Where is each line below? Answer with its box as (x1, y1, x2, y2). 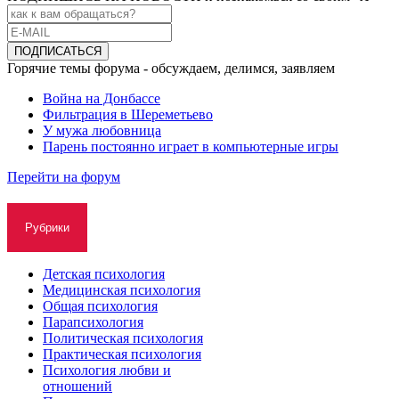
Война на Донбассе (43, 91, 160, 106)
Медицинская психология (43, 282, 200, 297)
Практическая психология (43, 346, 201, 362)
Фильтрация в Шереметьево (43, 107, 213, 122)
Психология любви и (43, 362, 171, 378)
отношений (43, 379, 112, 394)
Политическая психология (43, 330, 203, 346)
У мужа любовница (43, 123, 161, 138)
